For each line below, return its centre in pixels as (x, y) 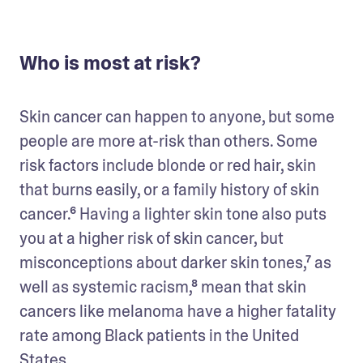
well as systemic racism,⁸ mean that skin (163, 287)
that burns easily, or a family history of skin (169, 190)
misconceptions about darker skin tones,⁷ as (175, 263)
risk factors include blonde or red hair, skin (168, 166)
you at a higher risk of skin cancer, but (152, 239)
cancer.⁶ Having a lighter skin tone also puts (173, 214)
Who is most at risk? (110, 63)
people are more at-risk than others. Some (169, 141)
